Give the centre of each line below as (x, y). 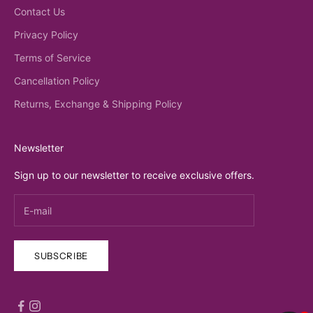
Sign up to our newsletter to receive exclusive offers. (134, 175)
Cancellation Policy (57, 81)
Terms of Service (52, 58)
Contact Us (39, 12)
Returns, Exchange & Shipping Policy (98, 104)
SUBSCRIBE (61, 255)
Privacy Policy (46, 35)
